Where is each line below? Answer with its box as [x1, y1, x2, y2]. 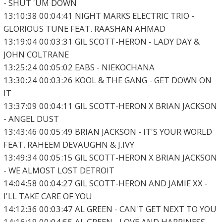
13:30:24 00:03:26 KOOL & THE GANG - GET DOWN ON [3, 74, 212, 86]
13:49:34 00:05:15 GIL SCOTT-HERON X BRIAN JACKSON [3, 152, 217, 164]
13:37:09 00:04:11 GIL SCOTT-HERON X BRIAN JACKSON [3, 100, 217, 112]
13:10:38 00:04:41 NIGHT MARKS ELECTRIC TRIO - [3, 10, 194, 22]
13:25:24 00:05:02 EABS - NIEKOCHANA [3, 61, 155, 73]
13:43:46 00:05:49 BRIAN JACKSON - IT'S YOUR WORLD [3, 126, 212, 138]
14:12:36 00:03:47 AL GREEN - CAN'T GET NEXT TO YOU [3, 203, 217, 215]
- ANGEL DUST [3, 113, 59, 125]
